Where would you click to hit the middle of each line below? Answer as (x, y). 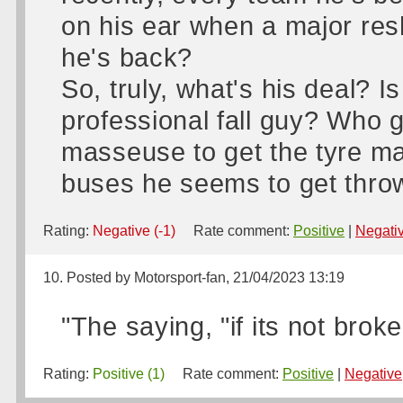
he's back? (127, 57)
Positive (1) (129, 374)
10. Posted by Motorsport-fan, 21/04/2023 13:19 (194, 278)
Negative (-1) (134, 231)
